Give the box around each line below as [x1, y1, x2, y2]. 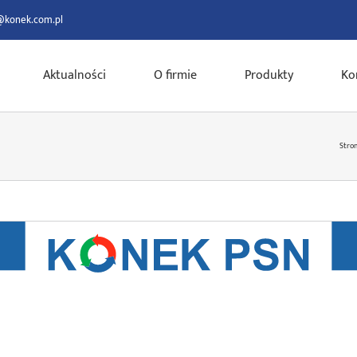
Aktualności [43, 64, 106, 86]
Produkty [245, 64, 293, 86]
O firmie [154, 64, 197, 86]
